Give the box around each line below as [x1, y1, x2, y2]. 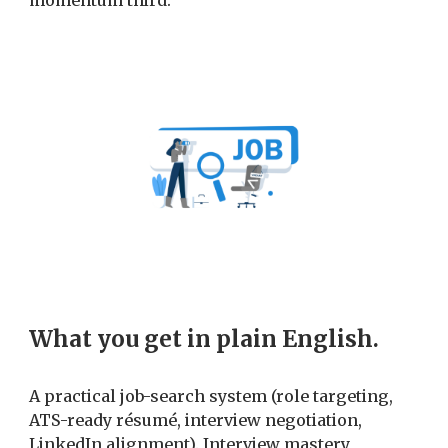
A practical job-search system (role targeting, [29, 386, 394, 407]
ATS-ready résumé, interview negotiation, [29, 410, 363, 431]
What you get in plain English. [29, 325, 380, 354]
